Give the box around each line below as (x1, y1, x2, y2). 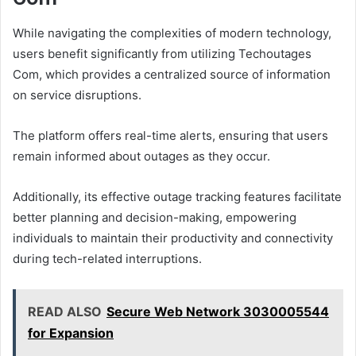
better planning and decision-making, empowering (13, 210, 296, 226)
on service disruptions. (13, 87, 141, 103)
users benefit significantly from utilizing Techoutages (13, 46, 311, 62)
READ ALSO (28, 304, 102, 320)
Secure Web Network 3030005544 (106, 304, 329, 320)
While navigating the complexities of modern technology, (13, 25, 331, 41)
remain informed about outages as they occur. (13, 149, 270, 164)
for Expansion (28, 325, 114, 342)
